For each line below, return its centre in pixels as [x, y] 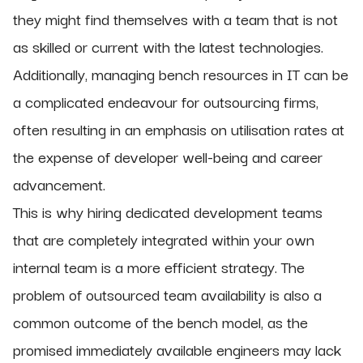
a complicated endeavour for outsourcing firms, [166, 102]
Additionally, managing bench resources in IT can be [181, 74]
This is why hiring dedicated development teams [168, 212]
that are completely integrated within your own [164, 239]
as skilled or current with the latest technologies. [168, 47]
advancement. [61, 184]
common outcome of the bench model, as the [160, 322]
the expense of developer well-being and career [168, 157]
